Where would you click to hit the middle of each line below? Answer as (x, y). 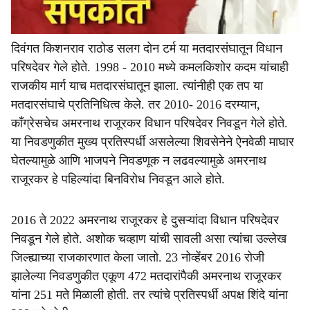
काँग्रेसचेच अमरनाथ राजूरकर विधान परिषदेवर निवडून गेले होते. (149, 123)
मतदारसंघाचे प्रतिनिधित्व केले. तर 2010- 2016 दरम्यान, (136, 104)
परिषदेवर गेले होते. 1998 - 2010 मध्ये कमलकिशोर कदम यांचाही (150, 67)
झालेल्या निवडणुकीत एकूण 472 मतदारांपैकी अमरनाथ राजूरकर (146, 276)
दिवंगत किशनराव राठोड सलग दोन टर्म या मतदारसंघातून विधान (147, 48)
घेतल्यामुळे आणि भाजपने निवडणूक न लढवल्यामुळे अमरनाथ (139, 161)
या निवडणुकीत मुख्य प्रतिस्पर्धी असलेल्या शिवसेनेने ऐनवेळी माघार (153, 142)
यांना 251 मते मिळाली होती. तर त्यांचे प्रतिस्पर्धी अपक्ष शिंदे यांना (149, 295)
